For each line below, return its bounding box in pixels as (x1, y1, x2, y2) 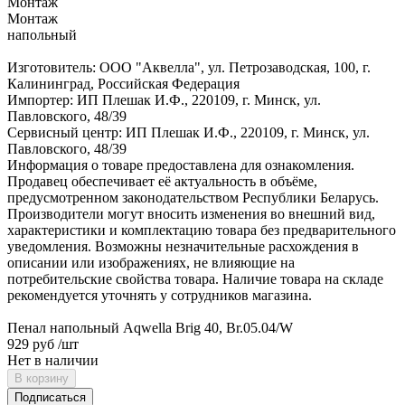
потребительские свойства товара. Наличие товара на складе (7, 270, 383, 287)
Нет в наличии (7, 352, 99, 368)
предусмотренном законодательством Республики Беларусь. (7, 189, 379, 205)
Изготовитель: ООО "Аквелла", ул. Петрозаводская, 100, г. (7, 59, 371, 75)
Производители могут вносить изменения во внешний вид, (7, 205, 375, 221)
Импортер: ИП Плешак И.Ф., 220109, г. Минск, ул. (7, 91, 321, 108)
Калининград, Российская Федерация (7, 75, 240, 91)
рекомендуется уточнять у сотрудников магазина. (7, 287, 312, 303)
